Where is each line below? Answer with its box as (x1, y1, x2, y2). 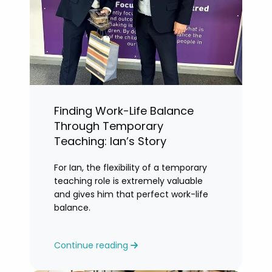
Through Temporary (54, 118, 163, 134)
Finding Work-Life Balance (54, 103, 194, 118)
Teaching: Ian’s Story (54, 134, 166, 149)
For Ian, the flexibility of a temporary (54, 161, 207, 174)
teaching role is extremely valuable (54, 175, 203, 187)
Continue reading (54, 239, 131, 251)
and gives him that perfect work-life (54, 188, 208, 200)
